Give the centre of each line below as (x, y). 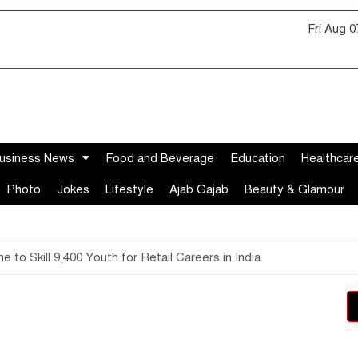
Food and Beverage (160, 158)
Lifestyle (129, 189)
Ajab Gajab (199, 189)
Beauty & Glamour (294, 189)
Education (258, 158)
